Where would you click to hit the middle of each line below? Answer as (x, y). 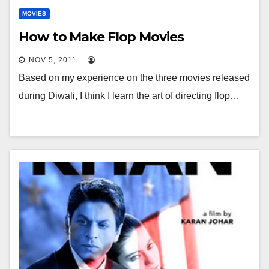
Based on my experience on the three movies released (134, 78)
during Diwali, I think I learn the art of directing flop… (129, 96)
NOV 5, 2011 (53, 60)
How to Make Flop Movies (101, 37)
